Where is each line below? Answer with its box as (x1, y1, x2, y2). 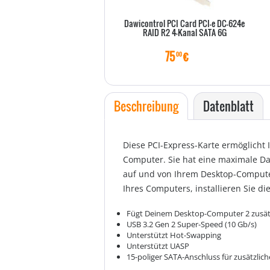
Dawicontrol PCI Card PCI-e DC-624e (124, 17, 245, 30)
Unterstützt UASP (127, 240, 189, 251)
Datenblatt (203, 97, 254, 115)
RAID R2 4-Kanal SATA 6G (142, 26, 227, 39)
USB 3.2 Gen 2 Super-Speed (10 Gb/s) (127, 219, 257, 230)
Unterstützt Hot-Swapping (127, 230, 221, 240)
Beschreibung (114, 97, 178, 115)
